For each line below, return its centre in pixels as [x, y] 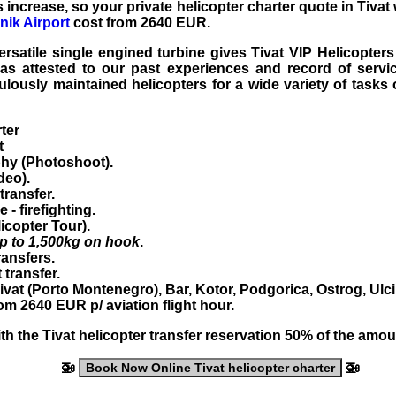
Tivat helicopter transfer [122, 336]
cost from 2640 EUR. [140, 23]
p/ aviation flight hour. [160, 306]
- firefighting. [52, 210]
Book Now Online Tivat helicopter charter [210, 368]
